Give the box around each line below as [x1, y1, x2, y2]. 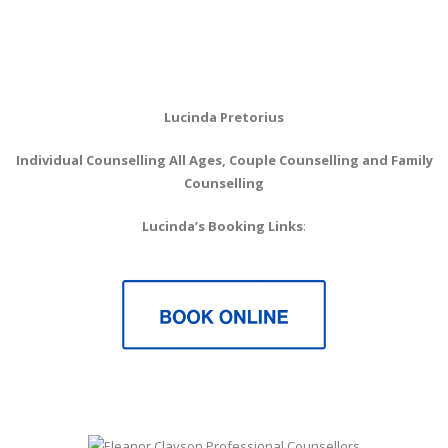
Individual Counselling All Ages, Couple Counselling [15, 151, 359, 170]
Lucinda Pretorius [164, 108, 284, 127]
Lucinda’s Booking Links [142, 217, 303, 236]
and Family [361, 151, 433, 170]
